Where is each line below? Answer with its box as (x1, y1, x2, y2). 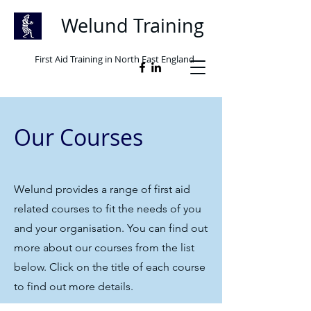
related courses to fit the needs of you (14, 202, 201, 215)
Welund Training (56, 13, 204, 38)
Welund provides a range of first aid (14, 183, 190, 196)
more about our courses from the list (14, 241, 194, 254)
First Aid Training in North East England (35, 53, 194, 65)
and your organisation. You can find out (14, 221, 208, 235)
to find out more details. (14, 280, 133, 293)
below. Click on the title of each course (14, 260, 205, 274)
